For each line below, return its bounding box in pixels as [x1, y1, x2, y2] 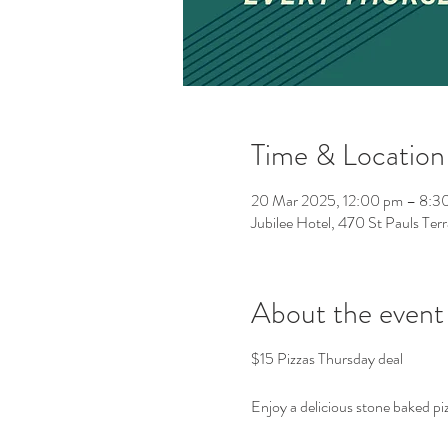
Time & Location [250, 134, 445, 176]
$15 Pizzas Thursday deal [250, 347, 403, 370]
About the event [250, 292, 444, 334]
